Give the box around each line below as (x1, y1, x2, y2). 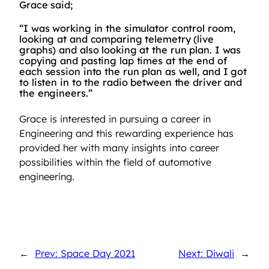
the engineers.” (19, 87, 92, 100)
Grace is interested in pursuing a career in (19, 112, 211, 125)
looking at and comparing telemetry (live (19, 33, 214, 46)
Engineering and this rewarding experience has (19, 127, 234, 139)
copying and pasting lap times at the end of (19, 55, 227, 67)
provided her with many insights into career (19, 141, 219, 154)
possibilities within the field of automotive (19, 156, 211, 168)
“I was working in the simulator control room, (19, 22, 235, 35)
